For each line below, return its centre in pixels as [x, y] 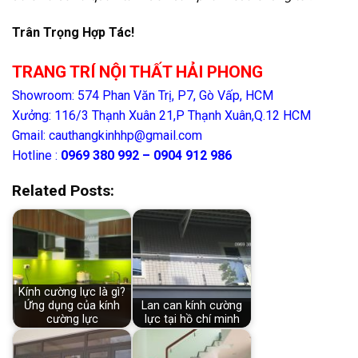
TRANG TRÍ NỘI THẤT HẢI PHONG [137, 72]
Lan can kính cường [192, 306]
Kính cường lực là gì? [72, 292]
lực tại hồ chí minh [192, 320]
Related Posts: [63, 191]
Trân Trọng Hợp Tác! [73, 32]
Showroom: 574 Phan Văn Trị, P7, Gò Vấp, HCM [143, 95]
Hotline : [36, 155]
